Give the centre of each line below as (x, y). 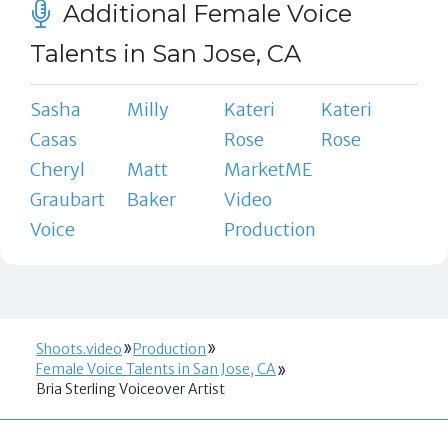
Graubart (67, 199)
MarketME (268, 169)
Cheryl (57, 169)
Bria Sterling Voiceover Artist (130, 388)
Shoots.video (79, 348)
